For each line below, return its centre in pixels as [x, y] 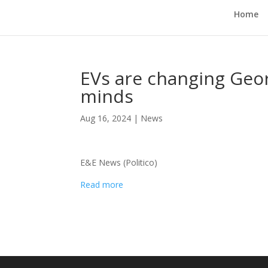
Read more [102, 185]
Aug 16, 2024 [106, 118]
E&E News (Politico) [119, 162]
